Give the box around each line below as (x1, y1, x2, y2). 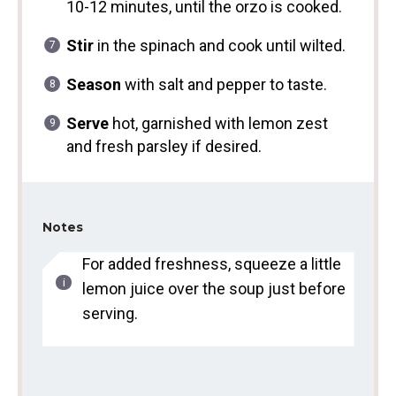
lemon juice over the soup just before (81, 279, 346, 299)
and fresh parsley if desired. (65, 137, 262, 156)
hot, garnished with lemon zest (108, 114, 328, 133)
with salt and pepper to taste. (120, 75, 327, 95)
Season (65, 75, 121, 95)
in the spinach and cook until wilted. (93, 36, 346, 56)
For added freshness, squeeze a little (81, 255, 341, 274)
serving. (81, 304, 138, 324)
